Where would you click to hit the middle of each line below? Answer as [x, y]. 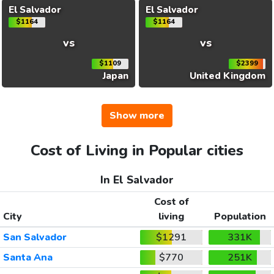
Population [240, 217]
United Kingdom [228, 76]
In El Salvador [137, 180]
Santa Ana [28, 257]
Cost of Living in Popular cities [137, 150]
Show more [137, 116]
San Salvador [35, 237]
